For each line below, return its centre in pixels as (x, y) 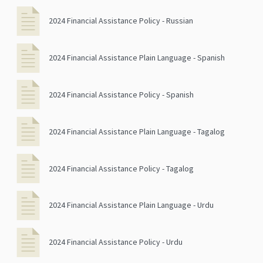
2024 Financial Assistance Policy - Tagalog (121, 168)
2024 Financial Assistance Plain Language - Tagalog (137, 131)
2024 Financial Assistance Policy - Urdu (116, 242)
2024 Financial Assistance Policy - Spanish (121, 94)
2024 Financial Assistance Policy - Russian (121, 21)
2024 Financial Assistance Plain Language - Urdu (131, 205)
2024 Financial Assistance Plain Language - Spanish (137, 58)
